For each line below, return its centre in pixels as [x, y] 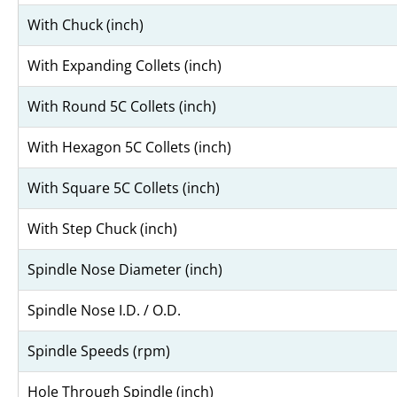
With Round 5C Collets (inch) [122, 106]
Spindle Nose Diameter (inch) [125, 269]
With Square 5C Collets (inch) [124, 187]
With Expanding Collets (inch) [125, 65]
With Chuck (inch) [86, 24]
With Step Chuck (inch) [102, 228]
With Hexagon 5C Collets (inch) [129, 147]
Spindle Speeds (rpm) [99, 350]
